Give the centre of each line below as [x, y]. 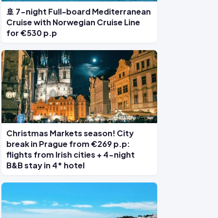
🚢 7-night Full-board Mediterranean [79, 11]
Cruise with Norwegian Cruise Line [73, 22]
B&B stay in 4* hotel [45, 165]
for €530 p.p [32, 33]
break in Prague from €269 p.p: [68, 144]
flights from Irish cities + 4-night [71, 154]
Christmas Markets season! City [70, 133]
